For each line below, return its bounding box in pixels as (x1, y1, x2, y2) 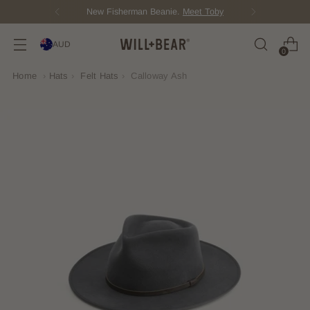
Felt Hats (80, 71, 119, 81)
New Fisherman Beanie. (86, 7, 183, 17)
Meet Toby (183, 7, 224, 17)
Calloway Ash (131, 71, 188, 81)
